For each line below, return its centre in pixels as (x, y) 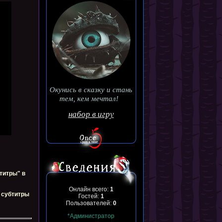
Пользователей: (89, 203)
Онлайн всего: (89, 189)
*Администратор (91, 216)
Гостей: (89, 196)
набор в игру (91, 114)
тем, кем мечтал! (89, 99)
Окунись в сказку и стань (91, 90)
